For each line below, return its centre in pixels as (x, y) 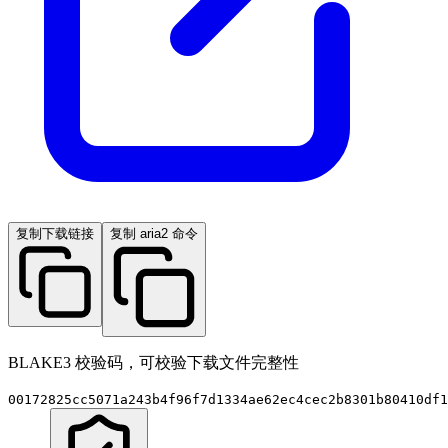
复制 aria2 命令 (154, 233)
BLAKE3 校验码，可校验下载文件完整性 (153, 362)
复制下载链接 (55, 233)
